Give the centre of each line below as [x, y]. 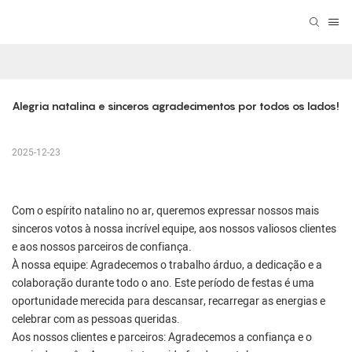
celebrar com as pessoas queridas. [96, 320]
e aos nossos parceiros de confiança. [102, 247]
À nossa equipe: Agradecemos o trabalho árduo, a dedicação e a [167, 266]
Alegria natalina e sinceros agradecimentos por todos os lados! [176, 106]
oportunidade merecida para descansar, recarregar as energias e [169, 302]
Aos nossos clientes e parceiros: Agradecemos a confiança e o [162, 338]
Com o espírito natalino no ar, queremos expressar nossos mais [165, 211]
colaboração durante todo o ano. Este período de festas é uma [163, 284]
